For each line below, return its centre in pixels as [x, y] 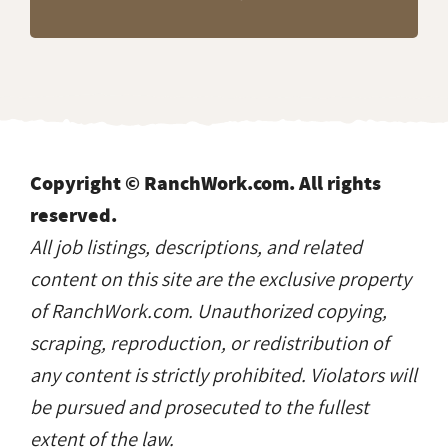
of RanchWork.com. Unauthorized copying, [208, 311]
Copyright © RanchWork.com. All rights [205, 183]
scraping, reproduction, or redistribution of [209, 343]
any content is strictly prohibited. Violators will [223, 375]
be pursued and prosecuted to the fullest [199, 407]
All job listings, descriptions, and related [196, 247]
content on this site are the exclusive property [220, 279]
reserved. [73, 215]
